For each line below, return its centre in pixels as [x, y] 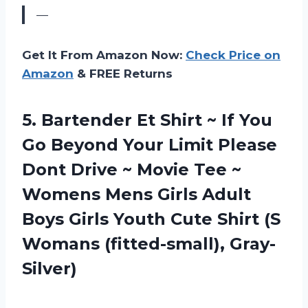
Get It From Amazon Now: [104, 55]
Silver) [49, 268]
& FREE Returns [123, 73]
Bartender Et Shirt [122, 120]
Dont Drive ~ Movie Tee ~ [132, 169]
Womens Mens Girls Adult [136, 194]
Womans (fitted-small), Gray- [149, 243]
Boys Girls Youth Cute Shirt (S [151, 219]
